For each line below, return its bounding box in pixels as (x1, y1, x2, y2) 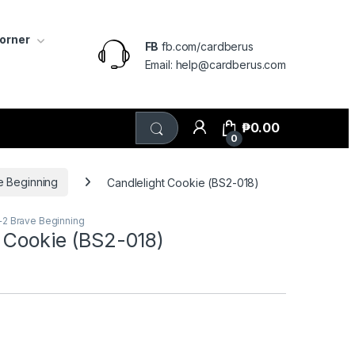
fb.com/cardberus (158, 39, 254, 53)
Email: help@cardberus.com (144, 57, 286, 71)
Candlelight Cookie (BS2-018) (107, 175, 260, 189)
